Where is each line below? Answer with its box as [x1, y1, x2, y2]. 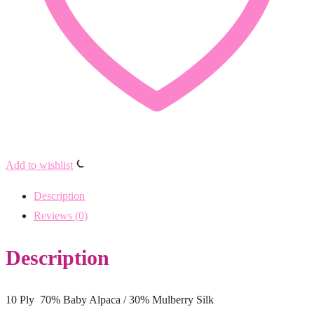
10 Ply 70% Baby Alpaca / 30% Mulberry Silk [6, 293, 214, 306]
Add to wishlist [6, 158, 73, 171]
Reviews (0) [34, 209, 88, 221]
